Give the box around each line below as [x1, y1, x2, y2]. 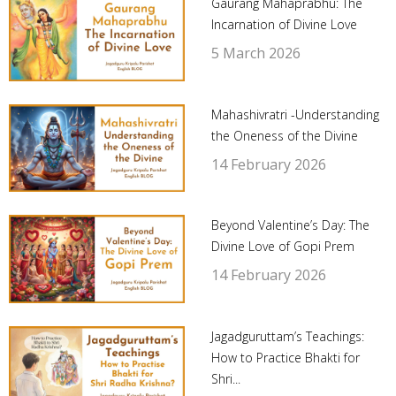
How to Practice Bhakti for [210, 348, 360, 366]
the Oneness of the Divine [210, 126, 358, 144]
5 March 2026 [210, 43, 301, 64]
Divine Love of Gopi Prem [210, 238, 354, 255]
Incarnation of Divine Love [210, 16, 357, 34]
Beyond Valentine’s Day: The [210, 217, 369, 234]
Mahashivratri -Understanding [210, 105, 379, 123]
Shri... [210, 369, 240, 387]
